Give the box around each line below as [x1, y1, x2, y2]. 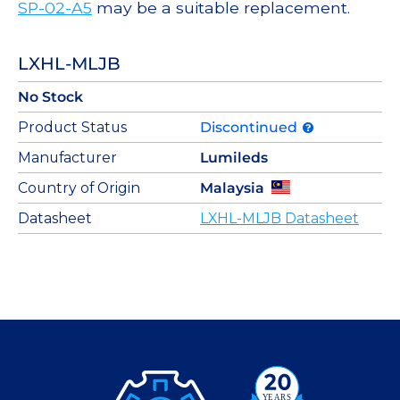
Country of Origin [18, 179, 140, 197]
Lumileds [200, 149, 268, 167]
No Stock [18, 88, 83, 106]
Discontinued [200, 119, 301, 137]
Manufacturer [18, 149, 117, 167]
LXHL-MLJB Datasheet [200, 210, 359, 228]
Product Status [18, 119, 127, 137]
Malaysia [200, 179, 264, 197]
